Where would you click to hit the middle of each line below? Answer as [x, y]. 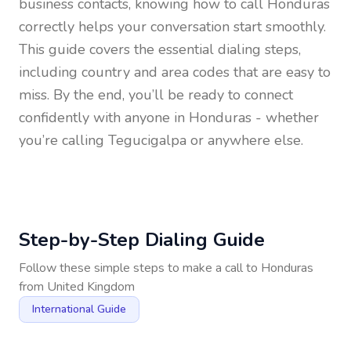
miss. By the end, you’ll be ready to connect [156, 95]
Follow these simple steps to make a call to [140, 268]
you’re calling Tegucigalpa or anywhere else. [161, 140]
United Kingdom [91, 287]
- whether [285, 118]
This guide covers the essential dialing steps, [160, 49]
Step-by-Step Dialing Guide [142, 240]
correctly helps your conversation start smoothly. [172, 27]
